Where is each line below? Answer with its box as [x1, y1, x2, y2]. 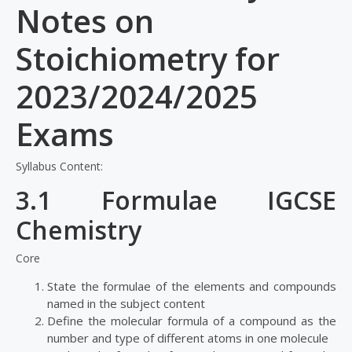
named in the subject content [47, 295, 208, 312]
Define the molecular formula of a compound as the [47, 313, 336, 329]
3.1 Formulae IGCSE [16, 183, 336, 218]
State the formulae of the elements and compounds [47, 278, 336, 295]
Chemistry [16, 213, 141, 247]
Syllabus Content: [16, 159, 103, 174]
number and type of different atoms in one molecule [47, 330, 332, 346]
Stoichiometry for [16, 37, 288, 81]
